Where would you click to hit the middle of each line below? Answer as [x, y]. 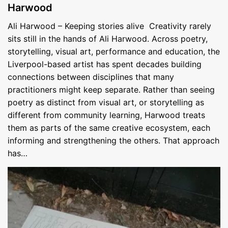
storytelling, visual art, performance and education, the [114, 52]
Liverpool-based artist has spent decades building [105, 64]
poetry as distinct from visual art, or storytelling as [106, 103]
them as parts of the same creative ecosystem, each [109, 128]
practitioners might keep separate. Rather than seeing [111, 90]
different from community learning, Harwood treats [106, 115]
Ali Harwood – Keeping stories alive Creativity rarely [109, 26]
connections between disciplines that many [91, 77]
